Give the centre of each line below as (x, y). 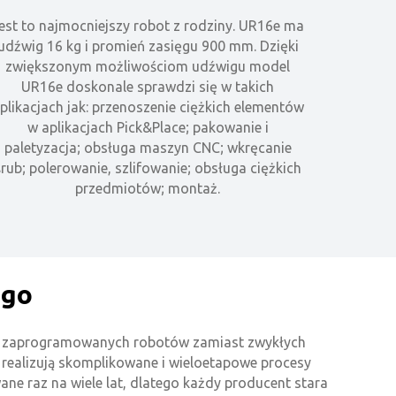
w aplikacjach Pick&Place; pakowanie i (148, 128)
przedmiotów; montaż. (148, 189)
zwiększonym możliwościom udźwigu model (148, 67)
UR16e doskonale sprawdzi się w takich (148, 87)
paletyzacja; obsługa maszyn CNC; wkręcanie (148, 148)
